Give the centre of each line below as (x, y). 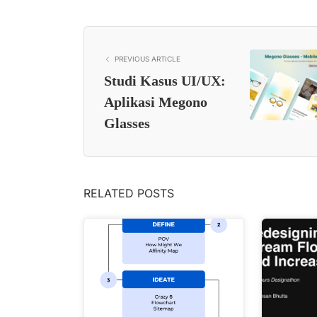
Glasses (127, 123)
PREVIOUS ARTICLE (148, 59)
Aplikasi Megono (156, 102)
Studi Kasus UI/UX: (165, 81)
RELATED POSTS (129, 194)
